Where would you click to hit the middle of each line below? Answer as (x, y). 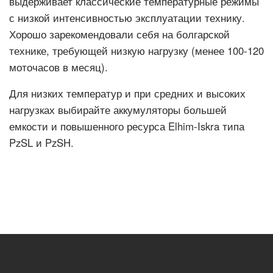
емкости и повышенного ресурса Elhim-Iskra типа (127, 126)
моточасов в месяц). (58, 67)
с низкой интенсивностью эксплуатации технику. (127, 18)
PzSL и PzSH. (41, 143)
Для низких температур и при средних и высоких (127, 93)
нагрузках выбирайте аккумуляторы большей (118, 110)
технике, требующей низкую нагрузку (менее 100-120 (136, 51)
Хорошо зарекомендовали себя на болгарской (119, 34)
